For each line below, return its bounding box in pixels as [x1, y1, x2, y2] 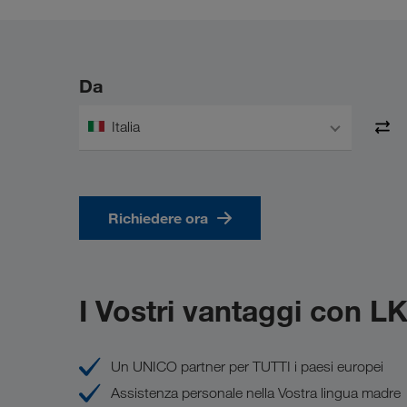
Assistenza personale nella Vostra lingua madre [111, 384, 401, 402]
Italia [112, 118, 140, 135]
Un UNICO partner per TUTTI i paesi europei [111, 358, 383, 375]
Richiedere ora [108, 209, 208, 227]
